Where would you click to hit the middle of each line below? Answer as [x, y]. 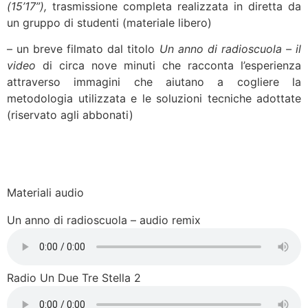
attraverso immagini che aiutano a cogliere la [154, 82]
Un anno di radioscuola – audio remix [104, 220]
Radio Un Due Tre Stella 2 [74, 278]
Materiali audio [45, 193]
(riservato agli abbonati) [70, 115]
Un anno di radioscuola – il [230, 49]
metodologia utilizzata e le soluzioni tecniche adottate [154, 99]
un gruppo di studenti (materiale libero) [109, 23]
